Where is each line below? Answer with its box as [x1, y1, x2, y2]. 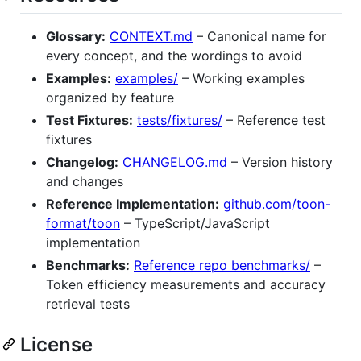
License [20, 332, 93, 356]
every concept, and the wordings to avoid [46, 47, 302, 64]
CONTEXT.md [110, 27, 193, 44]
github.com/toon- [223, 195, 330, 212]
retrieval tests [46, 295, 130, 312]
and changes [46, 172, 123, 189]
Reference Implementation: [46, 195, 219, 212]
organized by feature [46, 89, 174, 106]
